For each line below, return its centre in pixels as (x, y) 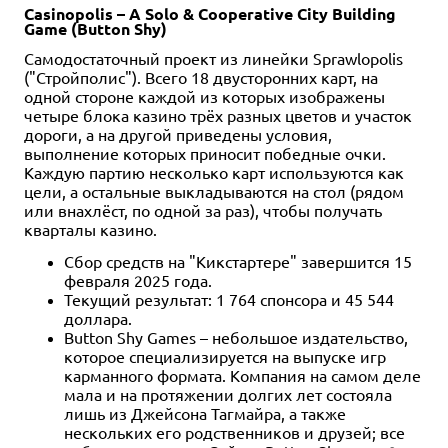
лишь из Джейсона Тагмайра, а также (205, 412)
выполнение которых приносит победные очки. (205, 152)
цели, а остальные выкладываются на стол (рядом (214, 190)
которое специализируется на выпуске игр (225, 355)
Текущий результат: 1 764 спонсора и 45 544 (229, 298)
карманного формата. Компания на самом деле (242, 374)
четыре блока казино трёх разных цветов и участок (218, 114)
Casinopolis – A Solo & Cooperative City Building (210, 13)
